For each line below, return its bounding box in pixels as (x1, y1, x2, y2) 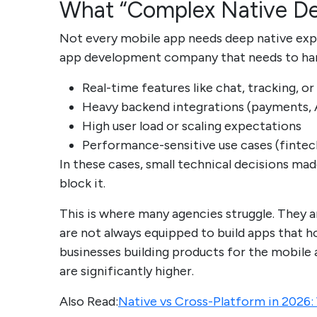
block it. (59, 175, 105, 192)
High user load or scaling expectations (82, 118, 301, 134)
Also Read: (59, 294, 118, 310)
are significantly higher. (59, 263, 194, 279)
